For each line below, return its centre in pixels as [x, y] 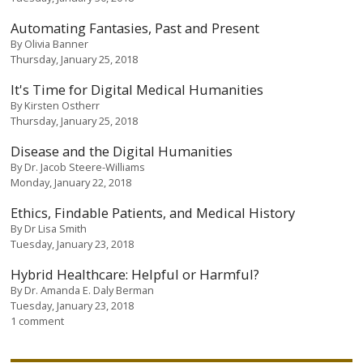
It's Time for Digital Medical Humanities [137, 89]
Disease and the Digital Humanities [122, 151]
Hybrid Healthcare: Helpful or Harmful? [135, 274]
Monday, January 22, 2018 [71, 182]
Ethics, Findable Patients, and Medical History [153, 212]
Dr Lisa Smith [56, 228]
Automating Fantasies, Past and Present [135, 28]
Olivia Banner [57, 43]
